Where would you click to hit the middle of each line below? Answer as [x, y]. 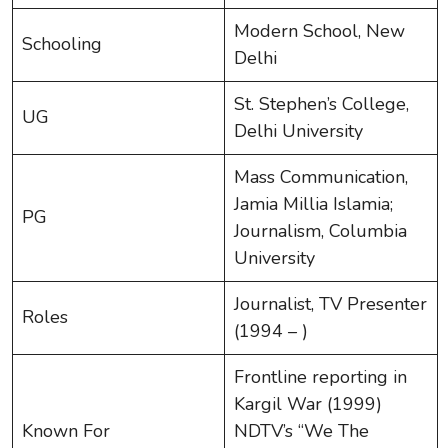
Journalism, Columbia [320, 230]
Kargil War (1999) [308, 403]
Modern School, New [319, 30]
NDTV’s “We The [301, 430]
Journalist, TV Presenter [330, 303]
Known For [66, 430]
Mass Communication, [321, 176]
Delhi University [298, 130]
